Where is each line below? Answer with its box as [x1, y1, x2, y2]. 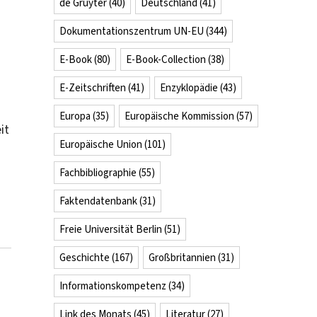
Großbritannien [149, 250, 217, 265]
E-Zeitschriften [59, 80, 126, 95]
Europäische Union [59, 137, 142, 151]
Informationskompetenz [59, 279, 166, 294]
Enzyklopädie [160, 80, 219, 95]
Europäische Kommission [125, 108, 235, 123]
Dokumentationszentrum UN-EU [59, 23, 204, 38]
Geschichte [59, 250, 110, 265]
